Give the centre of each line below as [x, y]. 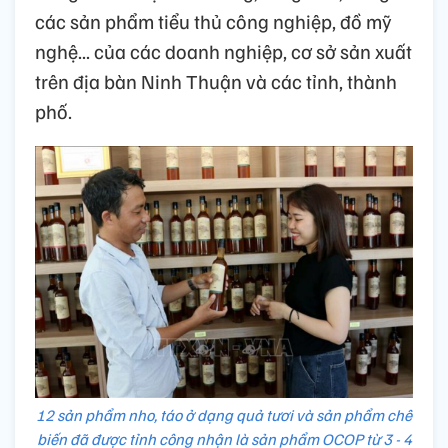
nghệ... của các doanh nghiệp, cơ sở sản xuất [223, 51]
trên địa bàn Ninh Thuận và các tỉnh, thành [216, 81]
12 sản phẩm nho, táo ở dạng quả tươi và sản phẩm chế [224, 415]
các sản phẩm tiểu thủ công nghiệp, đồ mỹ [213, 21]
